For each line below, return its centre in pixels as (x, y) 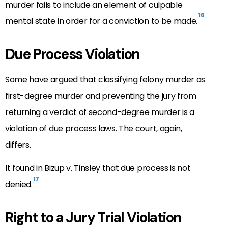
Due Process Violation (73, 54)
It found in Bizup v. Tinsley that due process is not (98, 168)
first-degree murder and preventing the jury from (101, 96)
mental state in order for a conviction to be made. (101, 21)
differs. (18, 145)
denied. (19, 185)
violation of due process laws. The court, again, (94, 128)
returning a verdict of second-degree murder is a (100, 112)
